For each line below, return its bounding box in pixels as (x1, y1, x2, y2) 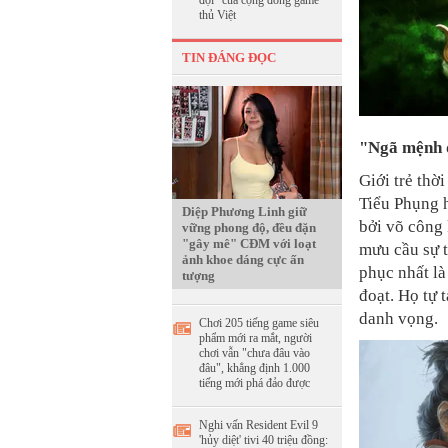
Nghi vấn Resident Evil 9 (199, 418, 318, 432)
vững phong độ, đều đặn (182, 220, 316, 235)
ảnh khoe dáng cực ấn (182, 252, 304, 267)
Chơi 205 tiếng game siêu (199, 316, 319, 330)
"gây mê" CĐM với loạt (182, 236, 316, 251)
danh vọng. (359, 309, 438, 329)
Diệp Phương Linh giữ (182, 204, 307, 219)
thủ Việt (199, 8, 236, 22)
